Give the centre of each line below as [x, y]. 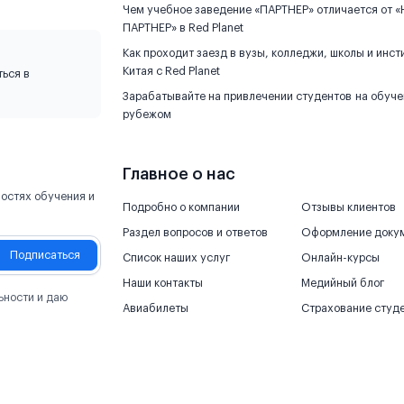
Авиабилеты [156, 308]
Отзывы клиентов [349, 207]
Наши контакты [163, 283]
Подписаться [45, 255]
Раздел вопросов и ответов [195, 233]
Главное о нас [179, 174]
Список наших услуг [176, 258]
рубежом [147, 115]
